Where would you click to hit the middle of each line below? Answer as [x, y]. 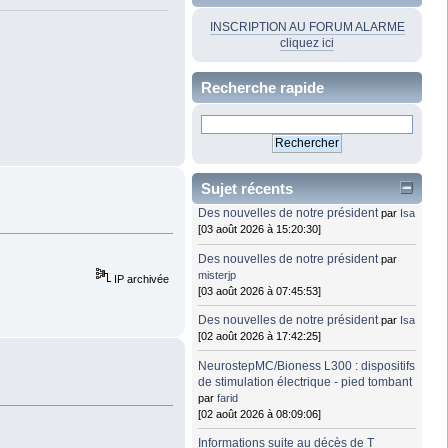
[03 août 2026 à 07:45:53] [260, 290]
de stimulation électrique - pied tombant [305, 381]
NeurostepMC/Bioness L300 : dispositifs [307, 365]
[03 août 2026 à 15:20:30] [260, 229]
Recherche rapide [262, 87]
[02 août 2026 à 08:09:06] [260, 413]
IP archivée [140, 278]
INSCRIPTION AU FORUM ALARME [307, 26]
